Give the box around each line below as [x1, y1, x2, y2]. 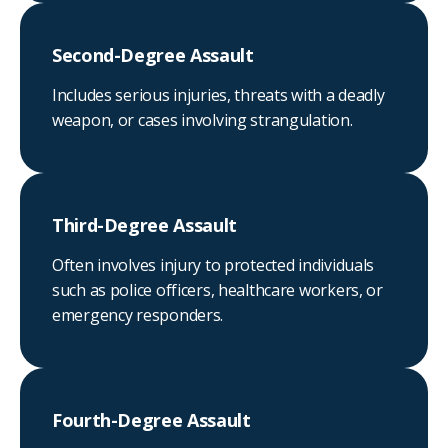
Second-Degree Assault [52, 43, 254, 68]
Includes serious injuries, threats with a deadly [52, 84, 385, 107]
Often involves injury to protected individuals [52, 254, 375, 277]
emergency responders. [52, 304, 224, 327]
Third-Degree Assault [52, 213, 237, 238]
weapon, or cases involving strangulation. [52, 109, 353, 132]
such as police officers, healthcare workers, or [52, 279, 383, 302]
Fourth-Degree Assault [52, 408, 251, 433]
